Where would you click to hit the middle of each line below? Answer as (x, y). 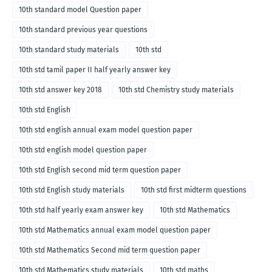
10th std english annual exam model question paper (106, 130)
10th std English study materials (72, 190)
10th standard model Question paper (80, 10)
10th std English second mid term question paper (100, 170)
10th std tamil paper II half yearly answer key (95, 70)
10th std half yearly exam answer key (81, 210)
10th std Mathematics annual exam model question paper (115, 230)
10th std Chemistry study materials (176, 90)
